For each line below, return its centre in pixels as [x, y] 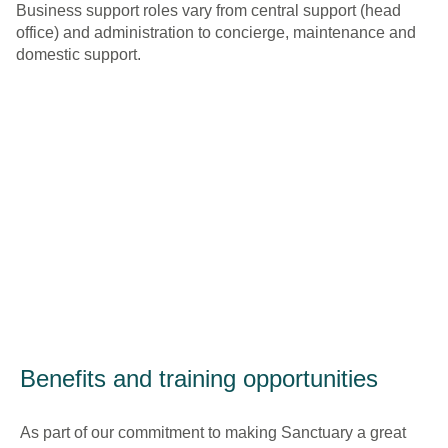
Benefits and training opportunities [199, 378]
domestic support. [78, 54]
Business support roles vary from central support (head [208, 10]
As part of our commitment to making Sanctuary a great [213, 432]
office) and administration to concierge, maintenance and [216, 32]
